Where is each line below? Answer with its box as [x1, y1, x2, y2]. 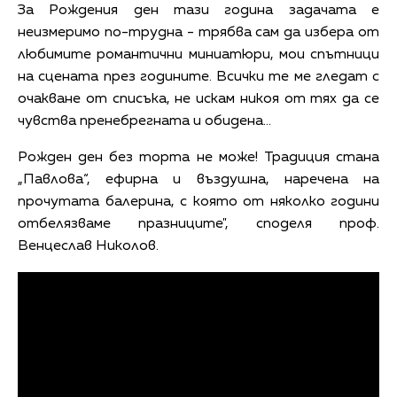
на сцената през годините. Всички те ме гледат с [18, 69, 379, 84]
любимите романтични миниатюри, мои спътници [18, 47, 379, 62]
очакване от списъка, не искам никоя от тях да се [18, 91, 379, 106]
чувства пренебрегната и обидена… [18, 113, 271, 128]
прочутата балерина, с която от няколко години [18, 194, 379, 209]
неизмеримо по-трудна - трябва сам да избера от [18, 25, 379, 40]
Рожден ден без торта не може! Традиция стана [18, 150, 379, 165]
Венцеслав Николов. [18, 238, 159, 253]
